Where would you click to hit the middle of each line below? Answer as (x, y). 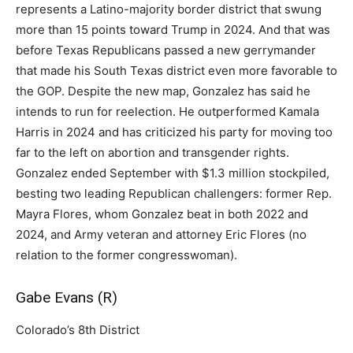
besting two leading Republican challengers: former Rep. (174, 193)
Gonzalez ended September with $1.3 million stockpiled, (173, 173)
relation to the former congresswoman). (126, 255)
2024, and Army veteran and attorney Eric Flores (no (161, 234)
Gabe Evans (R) (67, 297)
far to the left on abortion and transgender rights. (152, 152)
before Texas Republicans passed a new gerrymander (166, 50)
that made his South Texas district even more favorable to (176, 71)
